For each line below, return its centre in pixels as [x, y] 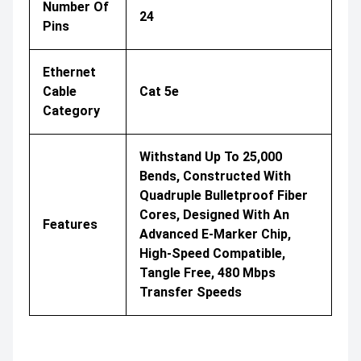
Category [71, 111]
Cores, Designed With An [214, 215]
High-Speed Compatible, [212, 254]
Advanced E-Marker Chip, [215, 234]
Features [70, 225]
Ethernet [69, 73]
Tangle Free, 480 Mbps [207, 273]
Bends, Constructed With [215, 176]
